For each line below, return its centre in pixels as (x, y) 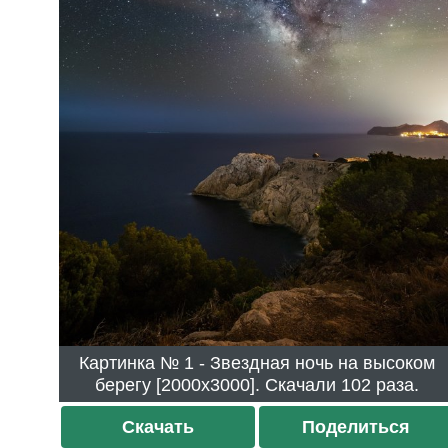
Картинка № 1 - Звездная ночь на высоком (131, 362)
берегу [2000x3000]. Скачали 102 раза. (379, 384)
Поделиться (355, 426)
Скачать (158, 426)
